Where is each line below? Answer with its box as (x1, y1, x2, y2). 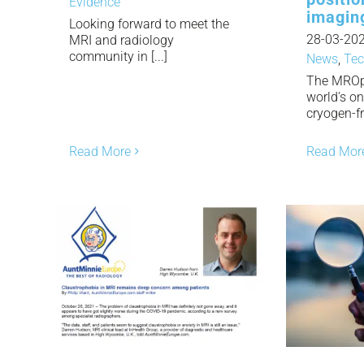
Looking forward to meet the (69, 15, 229, 32)
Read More (69, 143, 131, 159)
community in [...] (69, 48, 167, 64)
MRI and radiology (69, 32, 174, 48)
